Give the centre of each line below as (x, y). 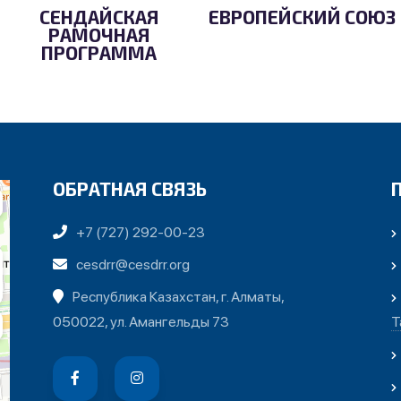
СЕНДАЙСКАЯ (99, 17)
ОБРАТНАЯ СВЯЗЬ (129, 189)
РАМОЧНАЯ (99, 35)
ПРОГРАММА (99, 53)
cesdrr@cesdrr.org (132, 265)
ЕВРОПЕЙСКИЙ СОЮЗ (302, 17)
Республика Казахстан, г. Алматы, (178, 297)
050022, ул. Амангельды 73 (141, 322)
